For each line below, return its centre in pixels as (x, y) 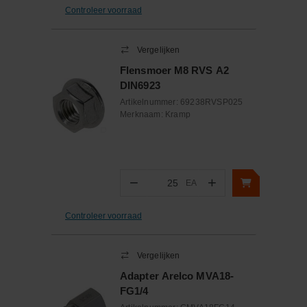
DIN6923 (140, 85)
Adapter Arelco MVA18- (177, 276)
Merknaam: (143, 114)
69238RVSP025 (212, 102)
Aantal (160, 189)
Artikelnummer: (150, 102)
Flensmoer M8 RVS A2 (174, 70)
